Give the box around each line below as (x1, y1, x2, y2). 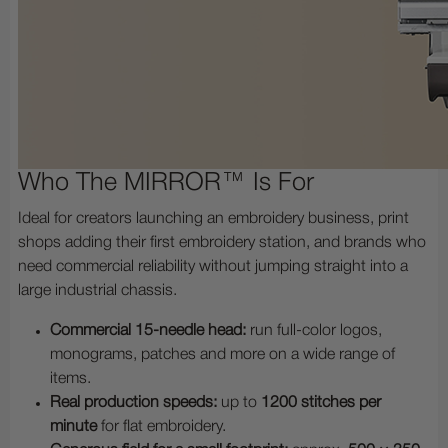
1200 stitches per (261, 396, 381, 411)
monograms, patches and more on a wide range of (50, 348, 395, 363)
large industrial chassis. (18, 284, 177, 299)
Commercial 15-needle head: (50, 324, 246, 339)
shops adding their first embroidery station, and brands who (18, 236, 426, 251)
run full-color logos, (246, 324, 382, 339)
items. (50, 372, 91, 387)
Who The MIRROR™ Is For (18, 172, 314, 196)
